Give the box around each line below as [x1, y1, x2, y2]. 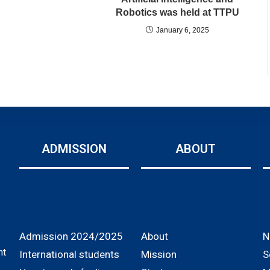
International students [19, 248, 120, 261]
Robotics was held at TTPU [115, 7, 239, 18]
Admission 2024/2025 [19, 230, 124, 243]
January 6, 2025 [155, 26, 209, 35]
